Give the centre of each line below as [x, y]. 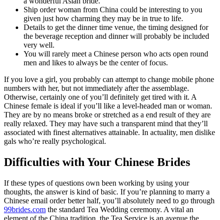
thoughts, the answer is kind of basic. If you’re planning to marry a [107, 192]
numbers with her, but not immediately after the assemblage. [96, 88]
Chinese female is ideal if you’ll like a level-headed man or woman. [108, 106]
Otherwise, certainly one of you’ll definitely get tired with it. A [100, 97]
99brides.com [25, 209]
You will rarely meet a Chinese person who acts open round [116, 54]
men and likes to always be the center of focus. [96, 62]
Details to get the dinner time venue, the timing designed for [116, 27]
